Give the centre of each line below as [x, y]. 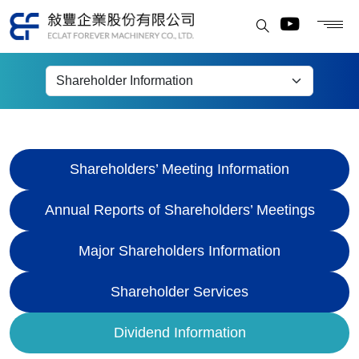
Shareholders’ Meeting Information [179, 169]
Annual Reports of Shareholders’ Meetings [179, 210]
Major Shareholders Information [179, 251]
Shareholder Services [179, 292]
